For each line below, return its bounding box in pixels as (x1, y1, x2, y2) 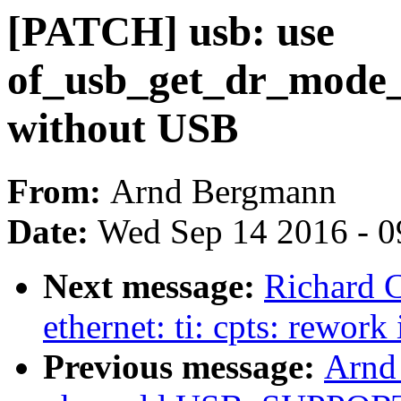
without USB (7, 105, 238, 151)
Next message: (43, 267, 264, 306)
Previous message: (43, 347, 324, 387)
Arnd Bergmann (110, 172, 337, 211)
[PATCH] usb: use (7, 8, 335, 55)
